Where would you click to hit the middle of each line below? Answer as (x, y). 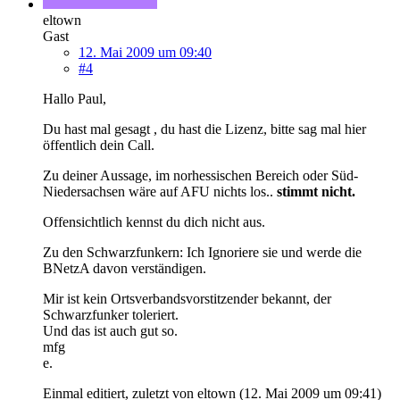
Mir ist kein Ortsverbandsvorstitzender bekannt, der (187, 298)
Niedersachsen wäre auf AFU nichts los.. (160, 191)
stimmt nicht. (316, 191)
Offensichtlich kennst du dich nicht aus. (154, 221)
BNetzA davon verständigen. (125, 268)
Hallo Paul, (75, 98)
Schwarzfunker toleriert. (111, 314)
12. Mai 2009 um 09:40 (145, 52)
